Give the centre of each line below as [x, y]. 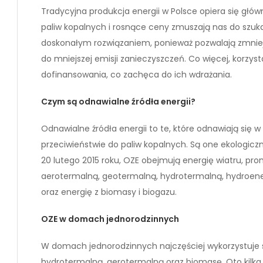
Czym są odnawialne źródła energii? [118, 101]
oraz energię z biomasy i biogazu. [109, 192]
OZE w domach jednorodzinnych [110, 219]
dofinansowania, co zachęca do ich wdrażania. [136, 74]
